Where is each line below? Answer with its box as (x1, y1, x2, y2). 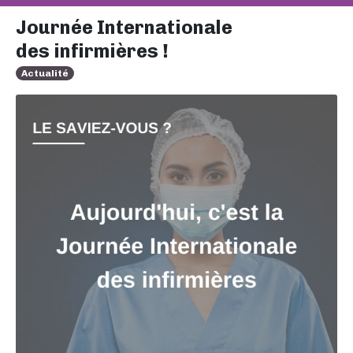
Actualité (21, 68, 69, 79)
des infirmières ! (16, 39, 169, 62)
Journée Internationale (16, 16, 232, 39)
